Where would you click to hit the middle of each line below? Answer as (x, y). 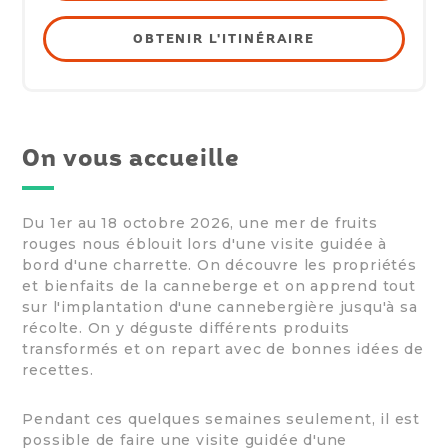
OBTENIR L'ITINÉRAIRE (224, 39)
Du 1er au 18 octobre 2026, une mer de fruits (200, 223)
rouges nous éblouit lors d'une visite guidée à (205, 244)
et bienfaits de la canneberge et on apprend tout (219, 286)
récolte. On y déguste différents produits (186, 328)
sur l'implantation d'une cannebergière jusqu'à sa (220, 307)
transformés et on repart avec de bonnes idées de (223, 349)
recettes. (58, 370)
